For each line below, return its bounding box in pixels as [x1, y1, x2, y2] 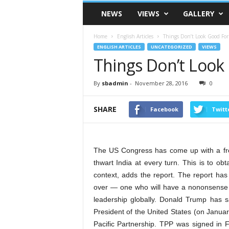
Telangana [82, 12, 112, 19]
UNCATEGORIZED [150, 43, 192, 50]
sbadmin [101, 79, 128, 87]
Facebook [150, 105, 178, 113]
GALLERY [182, 9, 214, 18]
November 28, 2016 [134, 79, 188, 87]
